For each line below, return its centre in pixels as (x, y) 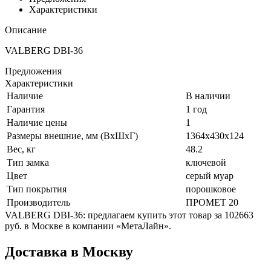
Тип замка (28, 162)
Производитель (38, 202)
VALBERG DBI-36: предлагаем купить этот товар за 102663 (129, 215)
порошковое (211, 189)
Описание (26, 30)
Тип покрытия (37, 189)
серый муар (210, 175)
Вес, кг (21, 149)
